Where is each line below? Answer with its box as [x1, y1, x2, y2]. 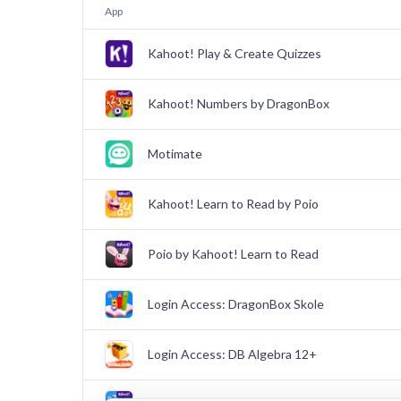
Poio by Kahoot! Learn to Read [148, 246, 319, 261]
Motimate [148, 146, 202, 161]
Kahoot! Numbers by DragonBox [148, 96, 329, 111]
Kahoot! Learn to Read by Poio [148, 196, 319, 211]
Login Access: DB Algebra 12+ [148, 346, 317, 362]
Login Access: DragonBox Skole [148, 296, 324, 311]
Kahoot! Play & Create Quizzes [148, 46, 321, 61]
